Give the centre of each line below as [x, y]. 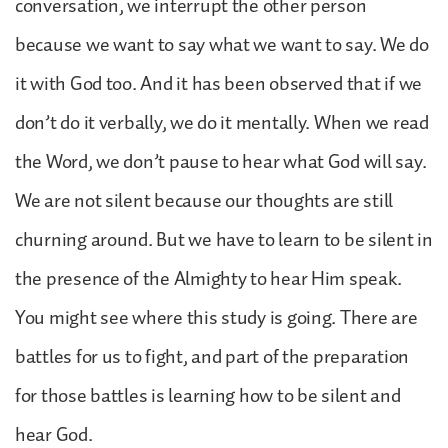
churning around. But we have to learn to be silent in [224, 239]
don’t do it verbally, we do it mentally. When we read [222, 122]
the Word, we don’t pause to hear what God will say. [221, 161]
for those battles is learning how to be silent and [208, 395]
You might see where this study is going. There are [216, 317]
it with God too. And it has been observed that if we [218, 83]
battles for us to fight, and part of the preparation [212, 356]
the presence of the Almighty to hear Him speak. [208, 278]
